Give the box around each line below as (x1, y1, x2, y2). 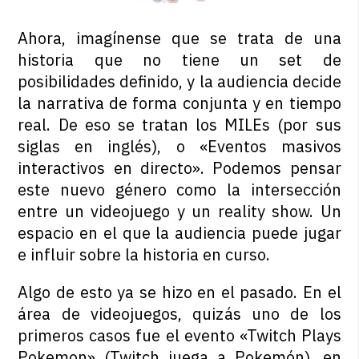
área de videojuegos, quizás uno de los (18, 303, 341, 325)
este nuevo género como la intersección (18, 179, 341, 201)
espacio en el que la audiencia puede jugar (18, 222, 341, 244)
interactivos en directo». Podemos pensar (18, 157, 341, 179)
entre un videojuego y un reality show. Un (18, 200, 341, 223)
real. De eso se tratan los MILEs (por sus (18, 114, 341, 136)
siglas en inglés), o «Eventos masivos (18, 135, 341, 158)
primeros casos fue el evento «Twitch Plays (18, 325, 341, 347)
